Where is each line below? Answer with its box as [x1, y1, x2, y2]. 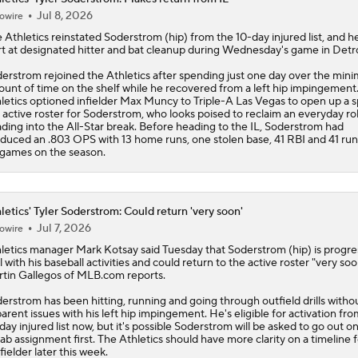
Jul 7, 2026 [36, 221, 91, 236]
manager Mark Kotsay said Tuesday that [26, 242, 228, 257]
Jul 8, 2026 [36, 8, 93, 23]
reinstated [48, 30, 104, 45]
